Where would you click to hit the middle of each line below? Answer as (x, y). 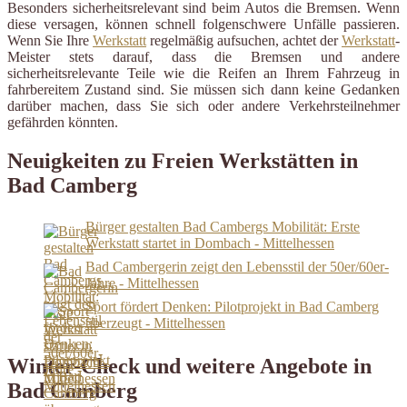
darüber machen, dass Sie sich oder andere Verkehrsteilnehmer (203, 106)
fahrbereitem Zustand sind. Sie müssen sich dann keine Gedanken (203, 90)
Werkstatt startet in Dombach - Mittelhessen (210, 243)
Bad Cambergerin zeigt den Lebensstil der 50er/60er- (237, 266)
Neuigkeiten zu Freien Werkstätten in (183, 160)
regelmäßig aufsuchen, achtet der (244, 41)
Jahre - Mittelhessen (142, 283)
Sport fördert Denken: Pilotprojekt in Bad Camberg (232, 306)
